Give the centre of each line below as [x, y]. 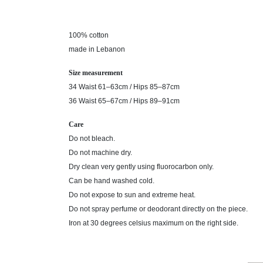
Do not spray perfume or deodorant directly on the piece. [161, 209]
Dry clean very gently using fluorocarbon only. [141, 167]
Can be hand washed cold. [112, 181]
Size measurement [96, 73]
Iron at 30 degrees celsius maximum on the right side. [154, 223]
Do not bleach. [92, 139]
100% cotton [89, 35]
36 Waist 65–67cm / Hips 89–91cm [124, 101]
